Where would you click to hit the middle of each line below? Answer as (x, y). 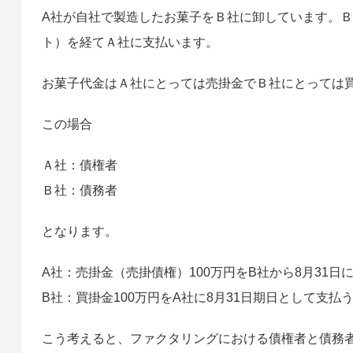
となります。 (79, 231)
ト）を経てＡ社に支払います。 (130, 42)
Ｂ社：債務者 (79, 190)
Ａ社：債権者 (79, 165)
